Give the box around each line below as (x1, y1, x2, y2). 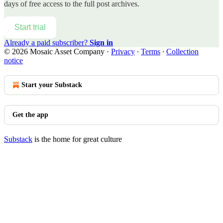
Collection (166, 47, 199, 56)
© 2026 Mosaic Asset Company (4, 47, 105, 56)
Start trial (14, 22, 46, 31)
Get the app (12, 111, 48, 118)
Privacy (111, 47, 135, 56)
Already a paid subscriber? (4, 38, 90, 47)
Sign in (90, 38, 113, 47)
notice (4, 56, 23, 65)
